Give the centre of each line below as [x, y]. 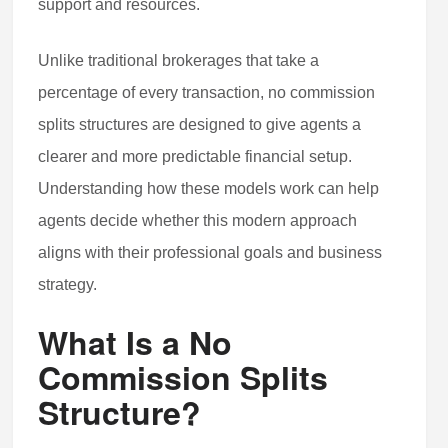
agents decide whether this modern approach [198, 221]
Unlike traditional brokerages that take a [179, 61]
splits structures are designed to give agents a [200, 125]
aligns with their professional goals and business [210, 253]
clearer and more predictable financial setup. [195, 157]
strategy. [68, 285]
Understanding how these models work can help [209, 189]
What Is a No [135, 342]
